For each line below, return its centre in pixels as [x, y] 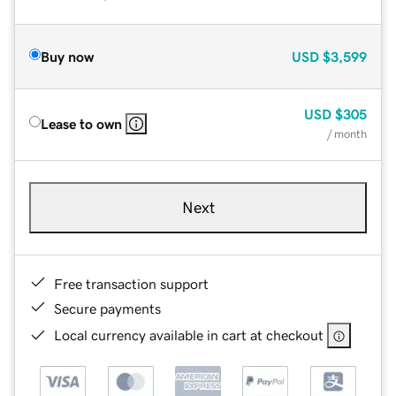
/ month [347, 133]
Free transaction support [131, 283]
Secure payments [107, 308]
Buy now [67, 56]
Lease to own [81, 123]
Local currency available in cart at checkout [189, 335]
